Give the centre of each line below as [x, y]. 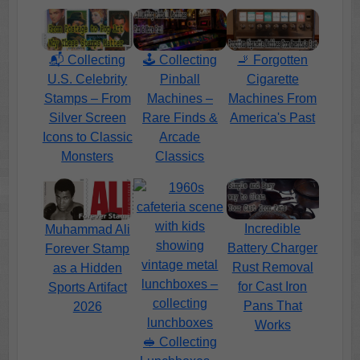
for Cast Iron [273, 287]
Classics [180, 156]
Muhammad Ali [87, 229]
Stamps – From [87, 98]
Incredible [273, 229]
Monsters [88, 156]
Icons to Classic [87, 137]
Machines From [273, 98]
